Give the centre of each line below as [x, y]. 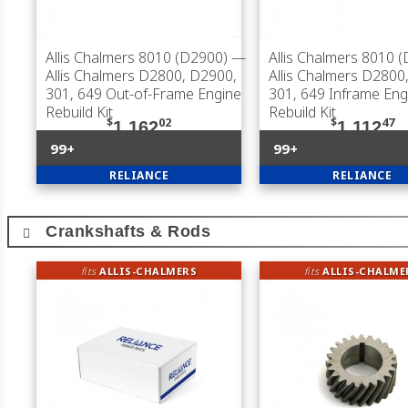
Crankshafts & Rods [128, 231]
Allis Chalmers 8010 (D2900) [137, 57]
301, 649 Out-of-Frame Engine [143, 94]
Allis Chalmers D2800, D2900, [141, 76]
